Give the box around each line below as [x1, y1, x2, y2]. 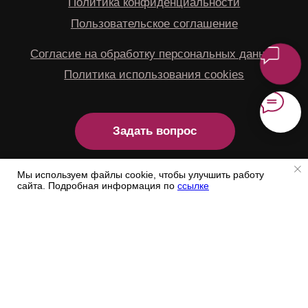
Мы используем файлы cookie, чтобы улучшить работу [17, 169, 264, 180]
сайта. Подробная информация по [17, 180, 177, 191]
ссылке [177, 180, 209, 191]
